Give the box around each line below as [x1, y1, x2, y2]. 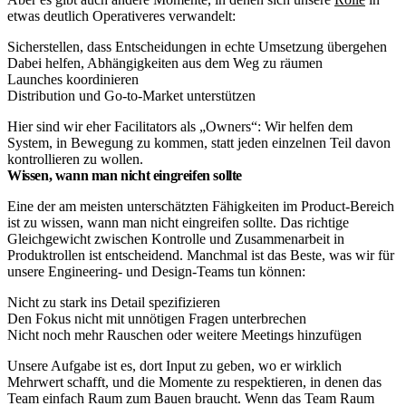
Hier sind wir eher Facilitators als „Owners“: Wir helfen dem [7, 118, 353, 134]
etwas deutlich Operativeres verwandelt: [7, 7, 236, 24]
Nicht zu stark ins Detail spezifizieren [7, 294, 220, 310]
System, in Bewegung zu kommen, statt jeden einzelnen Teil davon [7, 134, 391, 150]
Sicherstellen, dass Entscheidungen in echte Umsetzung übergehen [7, 38, 387, 54]
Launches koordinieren [7, 71, 139, 87]
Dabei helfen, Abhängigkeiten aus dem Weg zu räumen [7, 54, 323, 71]
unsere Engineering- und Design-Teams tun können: [7, 263, 305, 279]
